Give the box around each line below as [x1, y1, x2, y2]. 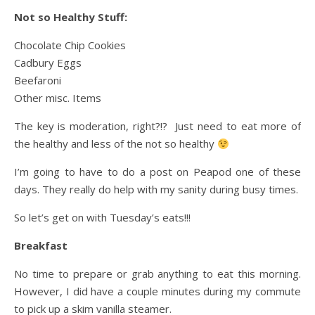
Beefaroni [14, 73, 61, 87]
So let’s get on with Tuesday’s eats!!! [14, 210, 191, 224]
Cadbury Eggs [14, 56, 82, 70]
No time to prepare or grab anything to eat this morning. [14, 266, 301, 281]
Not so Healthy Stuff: [14, 10, 127, 24]
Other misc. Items [14, 91, 101, 105]
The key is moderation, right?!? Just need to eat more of [14, 119, 301, 133]
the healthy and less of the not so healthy [14, 136, 217, 150]
